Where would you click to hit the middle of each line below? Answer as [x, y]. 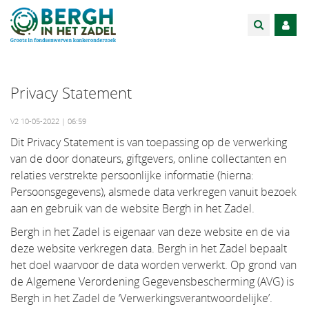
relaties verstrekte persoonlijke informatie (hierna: [132, 175]
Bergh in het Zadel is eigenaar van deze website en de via [150, 232]
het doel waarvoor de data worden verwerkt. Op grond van [153, 265]
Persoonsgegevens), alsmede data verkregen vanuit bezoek [153, 192]
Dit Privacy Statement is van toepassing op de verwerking [149, 142]
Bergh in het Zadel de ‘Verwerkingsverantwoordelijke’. [141, 298]
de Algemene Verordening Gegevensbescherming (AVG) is [152, 281]
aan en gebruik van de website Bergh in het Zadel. [132, 208]
